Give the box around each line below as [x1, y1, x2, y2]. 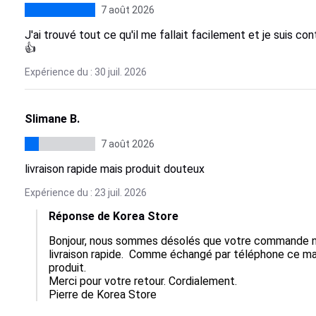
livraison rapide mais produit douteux [24, 162, 205, 176]
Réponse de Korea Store [48, 209, 178, 223]
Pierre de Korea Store [48, 288, 157, 301]
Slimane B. [24, 112, 80, 126]
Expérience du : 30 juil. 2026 [24, 66, 147, 78]
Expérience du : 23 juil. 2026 [24, 187, 147, 198]
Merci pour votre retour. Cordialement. [48, 274, 237, 288]
